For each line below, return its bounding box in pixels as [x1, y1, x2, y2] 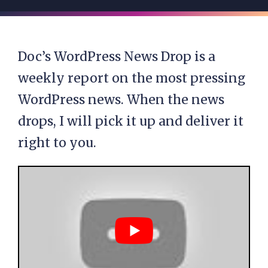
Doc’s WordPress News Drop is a [18, 48, 215, 65]
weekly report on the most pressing [18, 70, 245, 86]
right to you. [18, 135, 96, 151]
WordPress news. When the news [18, 92, 224, 108]
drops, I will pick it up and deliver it [18, 113, 243, 129]
